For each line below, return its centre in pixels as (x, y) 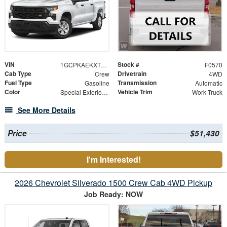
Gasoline (97, 83)
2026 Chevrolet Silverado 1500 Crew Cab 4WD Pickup (113, 182)
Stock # (128, 64)
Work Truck (207, 92)
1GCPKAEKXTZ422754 (104, 64)
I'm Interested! (113, 159)
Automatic (209, 83)
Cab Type (18, 73)
